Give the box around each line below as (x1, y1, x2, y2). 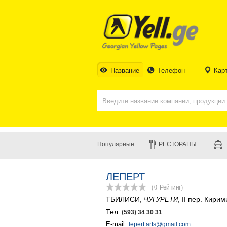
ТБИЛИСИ (106, 195, 140, 203)
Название (110, 67, 139, 74)
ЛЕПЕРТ (106, 171, 145, 182)
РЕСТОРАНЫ (159, 141, 197, 148)
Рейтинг (160, 184, 181, 191)
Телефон (158, 67, 185, 74)
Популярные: (97, 141, 136, 148)
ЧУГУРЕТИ (144, 196, 178, 203)
